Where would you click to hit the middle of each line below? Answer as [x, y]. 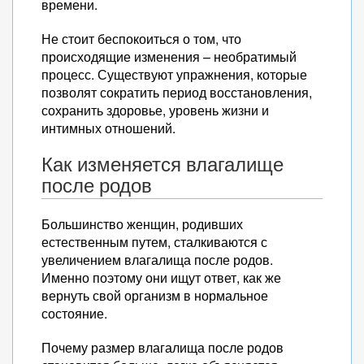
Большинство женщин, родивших [142, 224]
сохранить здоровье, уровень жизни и [155, 110]
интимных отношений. [108, 128]
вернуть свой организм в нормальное [155, 295]
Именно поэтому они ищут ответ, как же [161, 277]
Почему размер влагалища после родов [162, 347]
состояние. [74, 313]
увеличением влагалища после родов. [157, 260]
